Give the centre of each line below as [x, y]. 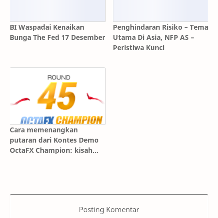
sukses [21, 161]
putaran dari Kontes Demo [54, 140]
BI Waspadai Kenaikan [47, 27]
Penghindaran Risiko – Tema [160, 27]
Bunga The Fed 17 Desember [57, 37]
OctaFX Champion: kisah [51, 150]
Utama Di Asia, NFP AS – [153, 37]
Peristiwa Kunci [138, 47]
